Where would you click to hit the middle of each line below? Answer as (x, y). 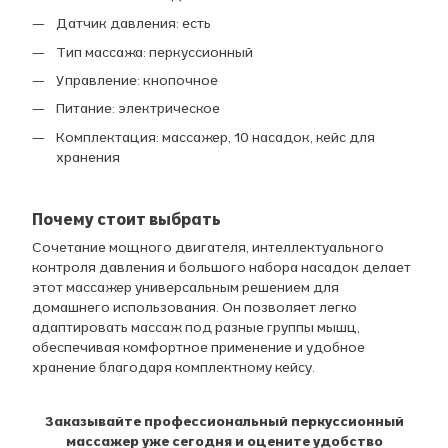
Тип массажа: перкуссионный (154, 51)
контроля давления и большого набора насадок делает (221, 267)
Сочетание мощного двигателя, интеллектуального (208, 247)
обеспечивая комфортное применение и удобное (198, 347)
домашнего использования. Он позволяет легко (194, 307)
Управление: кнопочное (137, 79)
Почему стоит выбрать (126, 219)
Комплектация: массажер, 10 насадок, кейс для (215, 136)
